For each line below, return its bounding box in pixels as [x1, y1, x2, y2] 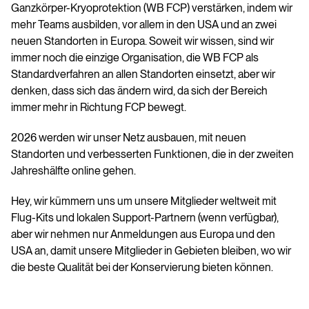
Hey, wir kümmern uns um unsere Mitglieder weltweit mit [11, 195, 277, 208]
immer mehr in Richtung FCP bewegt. [11, 101, 188, 114]
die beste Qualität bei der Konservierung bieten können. [11, 261, 273, 275]
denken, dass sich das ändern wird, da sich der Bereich [11, 84, 268, 98]
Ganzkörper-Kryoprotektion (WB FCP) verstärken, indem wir [11, 1, 292, 15]
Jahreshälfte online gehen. [11, 164, 138, 178]
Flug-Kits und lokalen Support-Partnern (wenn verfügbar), [11, 211, 279, 225]
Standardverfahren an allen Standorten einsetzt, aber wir [11, 68, 275, 81]
